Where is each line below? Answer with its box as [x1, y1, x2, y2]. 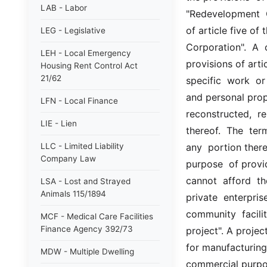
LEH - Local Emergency [41, 48, 131, 58]
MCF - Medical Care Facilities [41, 212, 153, 221]
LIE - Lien [41, 119, 77, 128]
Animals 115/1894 [41, 189, 106, 198]
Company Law [41, 154, 96, 163]
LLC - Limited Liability [41, 141, 124, 151]
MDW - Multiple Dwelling [41, 247, 134, 256]
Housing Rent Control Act [41, 61, 138, 70]
